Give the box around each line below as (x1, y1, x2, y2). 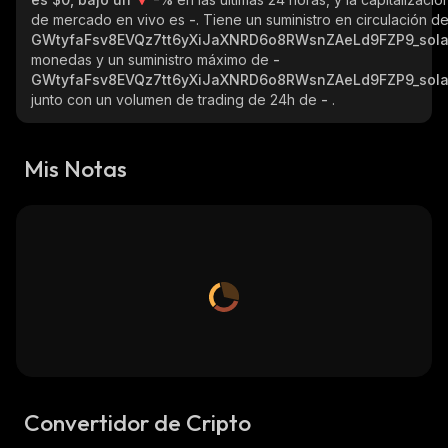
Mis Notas (24, 154, 127, 183)
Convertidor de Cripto (24, 408, 251, 437)
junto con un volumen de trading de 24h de (31, 91, 321, 108)
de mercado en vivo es (31, 11, 189, 28)
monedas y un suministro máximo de (31, 51, 273, 68)
